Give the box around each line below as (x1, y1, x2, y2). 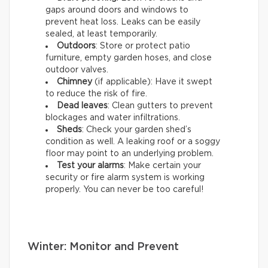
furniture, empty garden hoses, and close (45, 54, 212, 63)
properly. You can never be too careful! (45, 185, 203, 194)
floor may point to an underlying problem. (45, 150, 214, 159)
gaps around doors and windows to (45, 6, 188, 15)
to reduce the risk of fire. (45, 90, 147, 99)
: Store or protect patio (96, 42, 190, 51)
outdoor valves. (45, 66, 108, 75)
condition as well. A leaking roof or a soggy (45, 138, 220, 147)
